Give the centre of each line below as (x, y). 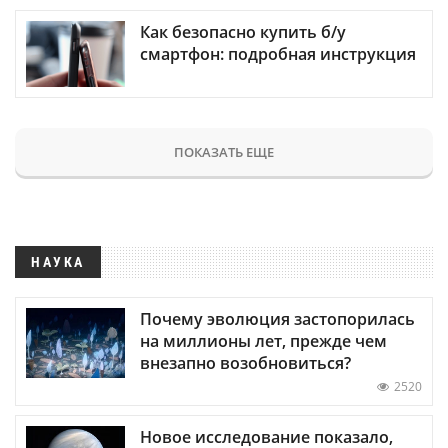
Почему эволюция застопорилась (277, 318)
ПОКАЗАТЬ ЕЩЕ (224, 151)
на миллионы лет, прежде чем (263, 340)
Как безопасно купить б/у (243, 31)
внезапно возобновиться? (245, 362)
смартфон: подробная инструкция (278, 53)
